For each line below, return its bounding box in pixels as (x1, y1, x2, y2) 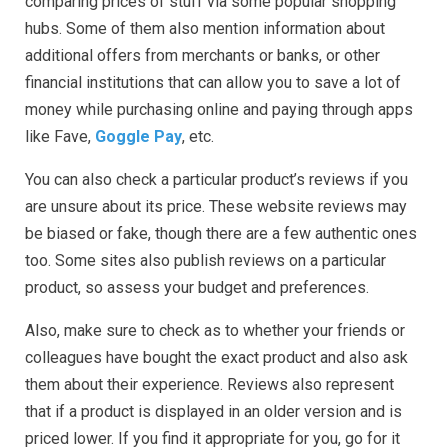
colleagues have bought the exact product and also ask (25, 348, 408, 368)
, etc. (182, 127, 214, 147)
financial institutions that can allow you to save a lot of (25, 73, 401, 93)
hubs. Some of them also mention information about (25, 19, 385, 39)
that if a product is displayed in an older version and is (25, 402, 402, 422)
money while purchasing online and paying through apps (25, 100, 413, 120)
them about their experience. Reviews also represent (25, 375, 394, 395)
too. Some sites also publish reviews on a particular (25, 251, 386, 271)
